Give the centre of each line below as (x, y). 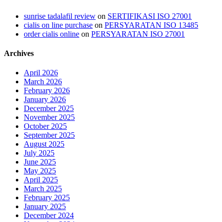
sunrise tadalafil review (60, 16)
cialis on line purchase (58, 25)
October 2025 (45, 126)
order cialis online (52, 34)
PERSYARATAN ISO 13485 (151, 25)
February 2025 (47, 198)
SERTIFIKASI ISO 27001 (150, 16)
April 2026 (41, 73)
